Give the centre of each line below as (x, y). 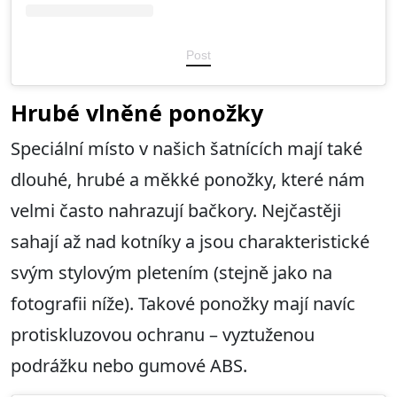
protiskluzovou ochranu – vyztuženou (163, 334)
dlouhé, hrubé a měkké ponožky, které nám (188, 179)
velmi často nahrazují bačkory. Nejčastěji (176, 210)
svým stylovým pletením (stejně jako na (171, 272)
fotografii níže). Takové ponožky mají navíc (183, 303)
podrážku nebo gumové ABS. (129, 365)
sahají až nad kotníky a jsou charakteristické (190, 241)
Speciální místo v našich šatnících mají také (187, 148)
